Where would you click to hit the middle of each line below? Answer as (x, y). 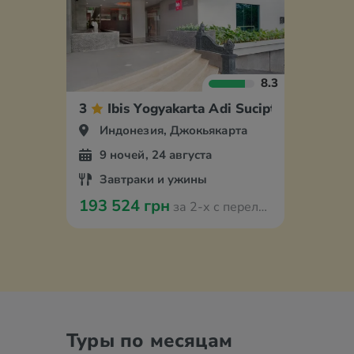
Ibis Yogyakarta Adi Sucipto (196, 109)
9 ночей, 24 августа (156, 155)
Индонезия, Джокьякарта (173, 130)
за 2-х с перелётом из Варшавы (214, 207)
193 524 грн (124, 206)
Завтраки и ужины (154, 179)
